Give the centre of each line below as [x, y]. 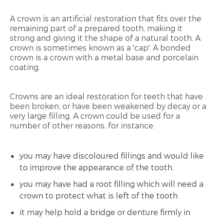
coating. [25, 67]
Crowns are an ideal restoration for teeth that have [106, 96]
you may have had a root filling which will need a [111, 184]
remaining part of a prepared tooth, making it [96, 28]
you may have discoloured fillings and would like [112, 156]
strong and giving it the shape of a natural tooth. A [105, 38]
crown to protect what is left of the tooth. [99, 196]
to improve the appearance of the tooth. [97, 167]
